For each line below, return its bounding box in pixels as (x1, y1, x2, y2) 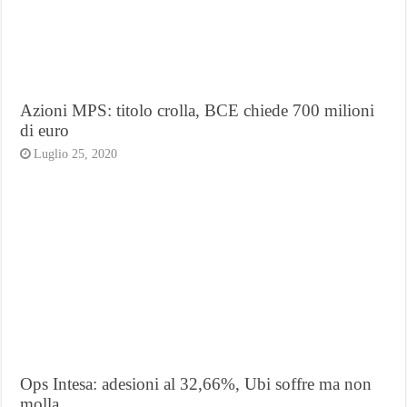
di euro (20, 120, 70, 140)
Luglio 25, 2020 (34, 146, 118, 161)
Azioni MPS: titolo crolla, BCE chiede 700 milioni (20, 100, 375, 120)
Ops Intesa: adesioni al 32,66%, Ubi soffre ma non (20, 374, 372, 394)
